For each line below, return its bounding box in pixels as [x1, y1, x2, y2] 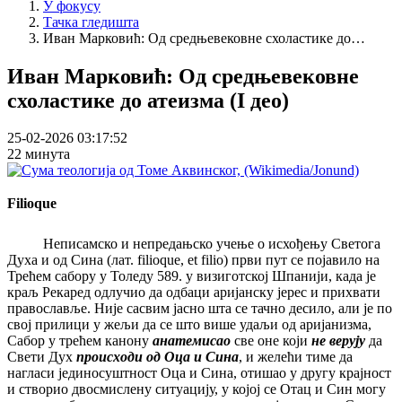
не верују [311, 333, 365, 349]
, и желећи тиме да [239, 349, 353, 365]
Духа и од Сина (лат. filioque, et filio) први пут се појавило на [7, 252, 380, 268]
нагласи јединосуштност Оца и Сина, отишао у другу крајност [7, 365, 391, 381]
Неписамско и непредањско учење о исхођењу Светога [7, 236, 380, 252]
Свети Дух [7, 349, 76, 365]
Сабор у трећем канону [7, 333, 153, 349]
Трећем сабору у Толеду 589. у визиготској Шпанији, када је [7, 268, 376, 284]
